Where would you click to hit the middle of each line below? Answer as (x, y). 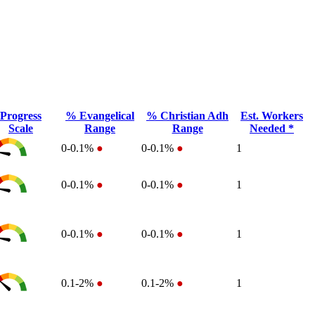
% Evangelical (100, 115)
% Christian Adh (187, 115)
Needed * (272, 128)
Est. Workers (272, 115)
